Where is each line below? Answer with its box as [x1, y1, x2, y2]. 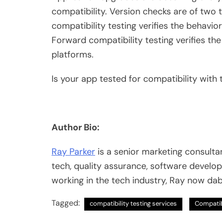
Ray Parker [52, 146, 95, 158]
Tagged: [52, 198, 82, 209]
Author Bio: [52, 121, 100, 134]
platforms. [52, 49, 94, 61]
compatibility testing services [90, 199, 177, 208]
